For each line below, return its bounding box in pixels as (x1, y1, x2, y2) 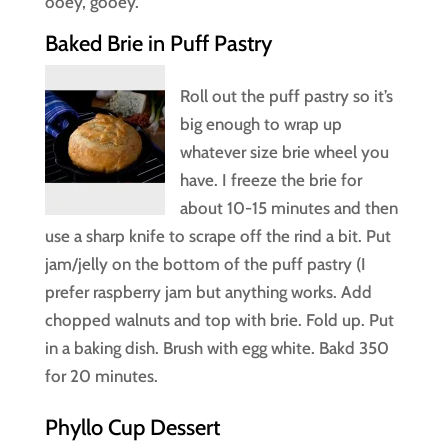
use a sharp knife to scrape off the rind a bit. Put (44, 225, 391, 246)
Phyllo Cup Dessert (44, 413, 220, 441)
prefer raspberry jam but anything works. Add (44, 281, 372, 302)
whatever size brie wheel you (179, 141, 389, 162)
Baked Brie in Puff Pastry (44, 29, 272, 57)
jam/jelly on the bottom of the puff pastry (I (44, 253, 366, 274)
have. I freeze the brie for (179, 169, 362, 190)
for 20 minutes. (44, 365, 158, 386)
